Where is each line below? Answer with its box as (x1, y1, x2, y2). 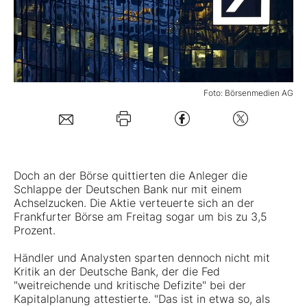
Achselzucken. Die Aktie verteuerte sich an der (14, 196, 254, 210)
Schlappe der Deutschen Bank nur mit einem (14, 182, 242, 197)
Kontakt (31, 158, 69, 172)
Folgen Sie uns (31, 111, 105, 125)
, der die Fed (156, 265, 220, 279)
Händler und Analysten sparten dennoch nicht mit (14, 251, 270, 265)
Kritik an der (14, 265, 79, 279)
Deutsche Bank (79, 265, 156, 279)
